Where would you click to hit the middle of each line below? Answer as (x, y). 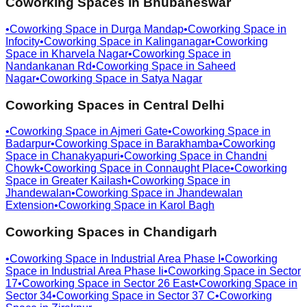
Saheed (217, 66)
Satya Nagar (172, 78)
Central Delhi (184, 105)
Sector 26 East (159, 283)
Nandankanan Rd (49, 66)
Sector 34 (29, 295)
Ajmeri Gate (139, 132)
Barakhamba (187, 144)
